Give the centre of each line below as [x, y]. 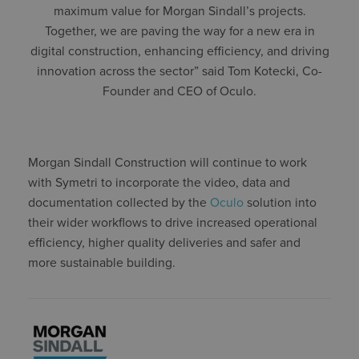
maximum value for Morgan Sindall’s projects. [179, 12]
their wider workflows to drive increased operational [173, 222]
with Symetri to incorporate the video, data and [159, 182]
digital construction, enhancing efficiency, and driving [179, 52]
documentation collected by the [119, 202]
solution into [280, 202]
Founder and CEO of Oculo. [179, 92]
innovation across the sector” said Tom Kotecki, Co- [179, 72]
